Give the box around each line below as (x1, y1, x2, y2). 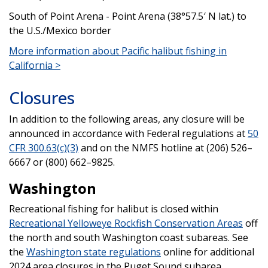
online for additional (161, 245, 254, 258)
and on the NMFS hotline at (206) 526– (78, 141, 252, 154)
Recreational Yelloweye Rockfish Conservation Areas (9, 216, 243, 230)
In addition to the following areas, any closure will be (9, 112, 245, 126)
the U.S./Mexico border (9, 23, 111, 37)
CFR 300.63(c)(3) (9, 141, 78, 154)
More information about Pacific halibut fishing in (9, 44, 227, 57)
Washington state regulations (26, 245, 161, 258)
